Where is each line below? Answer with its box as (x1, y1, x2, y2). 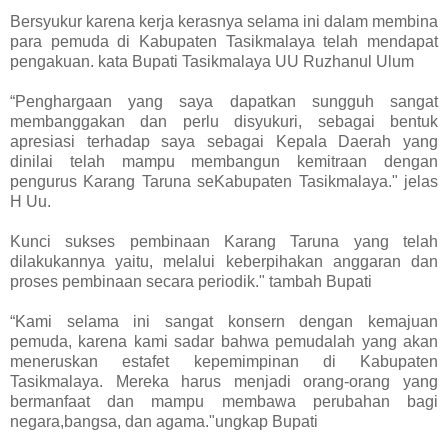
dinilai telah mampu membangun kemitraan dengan (10, 152, 438, 170)
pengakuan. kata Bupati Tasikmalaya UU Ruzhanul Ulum (10, 52, 414, 70)
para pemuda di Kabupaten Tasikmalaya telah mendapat (10, 32, 438, 50)
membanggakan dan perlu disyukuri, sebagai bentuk (10, 112, 438, 130)
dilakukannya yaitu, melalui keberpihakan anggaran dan (10, 252, 438, 270)
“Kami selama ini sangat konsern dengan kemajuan (10, 312, 438, 330)
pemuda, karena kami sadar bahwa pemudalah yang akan (10, 332, 438, 350)
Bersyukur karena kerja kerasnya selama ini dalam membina (10, 12, 438, 30)
